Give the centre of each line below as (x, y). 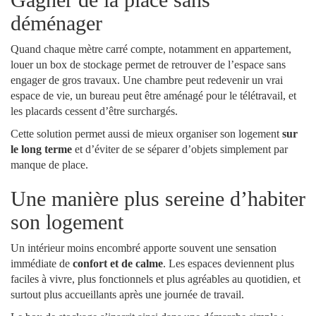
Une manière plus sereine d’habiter (158, 199)
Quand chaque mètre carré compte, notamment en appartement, (151, 49)
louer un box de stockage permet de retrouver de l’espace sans (148, 65)
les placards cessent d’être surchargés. (94, 111)
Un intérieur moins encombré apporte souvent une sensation (144, 248)
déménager (56, 23)
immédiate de (42, 263)
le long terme (41, 149)
